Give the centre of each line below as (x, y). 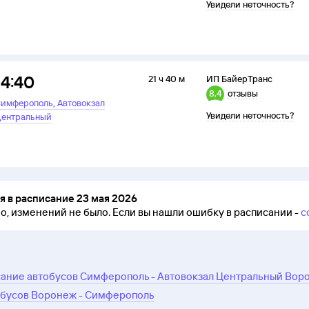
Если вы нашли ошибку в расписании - (206, 212)
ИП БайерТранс (240, 79)
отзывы (243, 93)
